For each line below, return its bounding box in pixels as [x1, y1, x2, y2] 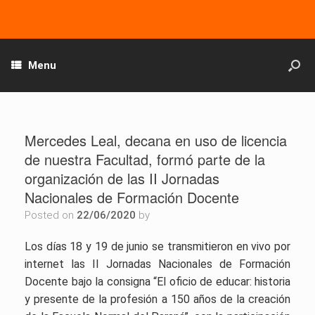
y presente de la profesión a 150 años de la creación [25, 292, 290, 306]
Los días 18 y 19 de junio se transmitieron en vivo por [25, 240, 290, 253]
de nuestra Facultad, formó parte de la [25, 149, 265, 169]
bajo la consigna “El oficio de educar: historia [71, 275, 290, 288]
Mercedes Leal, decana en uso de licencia [25, 130, 287, 150]
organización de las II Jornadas [25, 168, 219, 188]
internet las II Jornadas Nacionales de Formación [25, 257, 290, 271]
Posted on [31, 209, 77, 221]
